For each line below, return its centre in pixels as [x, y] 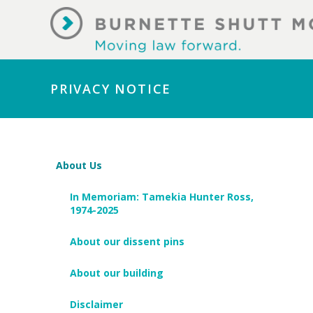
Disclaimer [96, 304]
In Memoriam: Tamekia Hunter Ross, [162, 197]
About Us [79, 165]
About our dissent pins [127, 241]
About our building [117, 273]
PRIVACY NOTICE [111, 89]
